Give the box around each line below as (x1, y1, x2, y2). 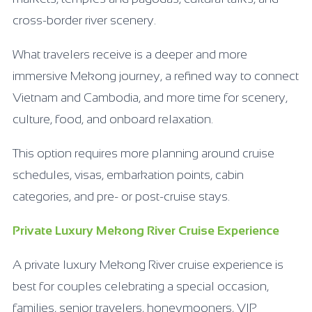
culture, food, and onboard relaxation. (13, 111, 213, 126)
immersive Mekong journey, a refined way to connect (13, 68, 299, 83)
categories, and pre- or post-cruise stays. (13, 189, 230, 203)
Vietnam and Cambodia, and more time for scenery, (13, 90, 288, 104)
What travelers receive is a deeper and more (13, 47, 247, 61)
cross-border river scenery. (13, 13, 156, 27)
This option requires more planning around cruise (13, 146, 274, 160)
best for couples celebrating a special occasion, (13, 279, 269, 293)
